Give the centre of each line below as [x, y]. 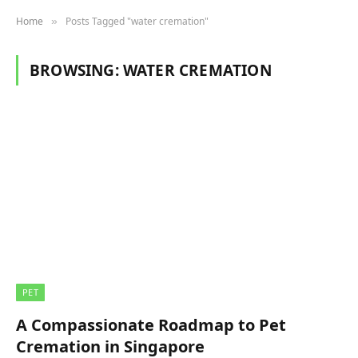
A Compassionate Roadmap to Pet [151, 324]
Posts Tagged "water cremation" [137, 21]
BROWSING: [76, 70]
